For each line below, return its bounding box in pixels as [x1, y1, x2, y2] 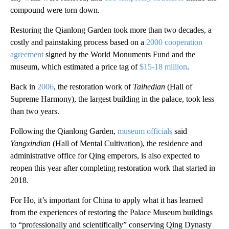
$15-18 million [140, 62, 187, 71]
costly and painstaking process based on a [10, 38, 146, 47]
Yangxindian [10, 139, 53, 148]
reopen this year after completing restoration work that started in [10, 164, 215, 172]
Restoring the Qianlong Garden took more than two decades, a [10, 26, 212, 34]
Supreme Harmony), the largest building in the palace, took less [10, 95, 214, 103]
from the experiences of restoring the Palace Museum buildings [10, 208, 213, 217]
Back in [10, 82, 37, 91]
